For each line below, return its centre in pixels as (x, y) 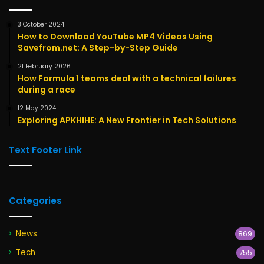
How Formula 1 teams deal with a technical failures (127, 79)
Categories (35, 201)
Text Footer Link (45, 150)
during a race (47, 90)
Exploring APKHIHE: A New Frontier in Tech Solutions (127, 121)
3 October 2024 (41, 25)
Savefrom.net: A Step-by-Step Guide (98, 48)
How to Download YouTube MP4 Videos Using (115, 37)
